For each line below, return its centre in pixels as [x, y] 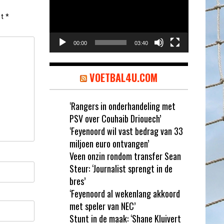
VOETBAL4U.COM [123, 77]
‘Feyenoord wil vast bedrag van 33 [126, 131]
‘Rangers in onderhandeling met [122, 106]
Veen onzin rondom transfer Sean [125, 156]
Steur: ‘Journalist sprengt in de [121, 168]
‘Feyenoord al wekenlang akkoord [124, 193]
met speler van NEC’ [102, 206]
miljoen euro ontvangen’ [109, 143]
